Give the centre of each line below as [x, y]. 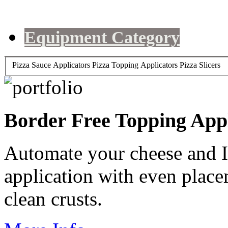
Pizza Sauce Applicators [51, 65]
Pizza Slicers [200, 65]
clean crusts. [53, 199]
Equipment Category [102, 38]
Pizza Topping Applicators [135, 65]
